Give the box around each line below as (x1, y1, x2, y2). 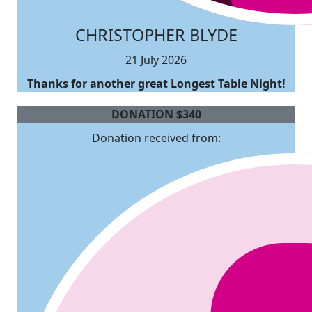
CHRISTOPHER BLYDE (75, 23, 237, 46)
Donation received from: (91, 130, 221, 146)
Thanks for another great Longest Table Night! (26, 75, 286, 91)
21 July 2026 (125, 52, 187, 68)
